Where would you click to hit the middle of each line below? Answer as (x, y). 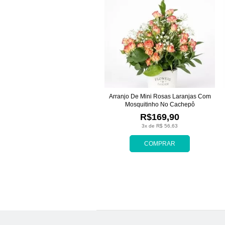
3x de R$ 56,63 (160, 126)
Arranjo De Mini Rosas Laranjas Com (160, 96)
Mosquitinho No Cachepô (160, 104)
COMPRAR (160, 143)
